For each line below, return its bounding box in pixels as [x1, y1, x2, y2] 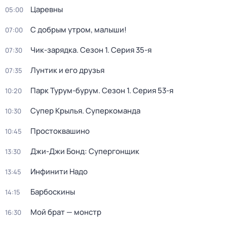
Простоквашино [30, 126, 90, 136]
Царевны [30, 4, 63, 15]
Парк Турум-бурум [30, 85, 98, 96]
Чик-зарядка [30, 45, 77, 55]
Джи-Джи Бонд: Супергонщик [30, 146, 139, 157]
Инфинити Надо [30, 166, 88, 177]
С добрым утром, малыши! [30, 24, 127, 35]
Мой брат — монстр [30, 207, 101, 217]
